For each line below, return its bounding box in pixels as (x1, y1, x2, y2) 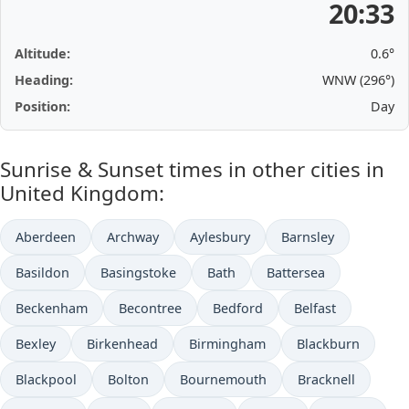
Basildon (16, 264, 69, 281)
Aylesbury (190, 228, 250, 246)
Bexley (16, 335, 56, 352)
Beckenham (16, 299, 88, 317)
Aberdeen (16, 228, 76, 246)
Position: (15, 98, 70, 115)
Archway (107, 228, 159, 246)
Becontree (119, 299, 182, 317)
